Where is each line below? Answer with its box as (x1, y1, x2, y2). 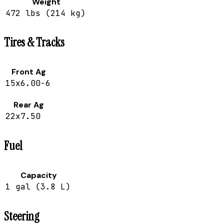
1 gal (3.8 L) (5, 181, 70, 192)
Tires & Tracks (4, 34, 64, 50)
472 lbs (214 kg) (5, 7, 85, 18)
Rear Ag (13, 99, 44, 110)
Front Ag (11, 66, 46, 77)
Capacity (20, 170, 57, 181)
